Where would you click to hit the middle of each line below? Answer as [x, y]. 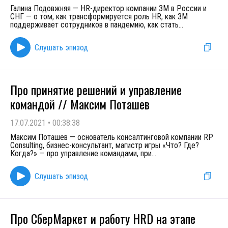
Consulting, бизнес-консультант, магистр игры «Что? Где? [105, 145]
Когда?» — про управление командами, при [81, 153]
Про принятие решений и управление [96, 90]
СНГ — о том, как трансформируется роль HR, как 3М [99, 17]
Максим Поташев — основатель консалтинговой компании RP [112, 137]
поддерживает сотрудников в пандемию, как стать [94, 25]
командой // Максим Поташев [80, 104]
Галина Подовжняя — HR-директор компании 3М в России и [108, 8]
